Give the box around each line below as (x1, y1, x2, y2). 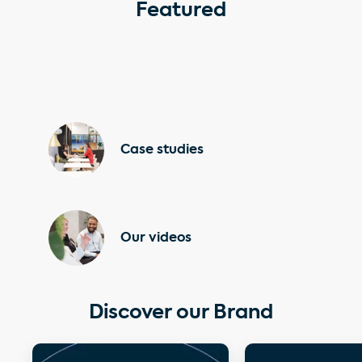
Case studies (120, 143, 204, 157)
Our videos (120, 231, 192, 245)
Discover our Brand (89, 303, 273, 322)
